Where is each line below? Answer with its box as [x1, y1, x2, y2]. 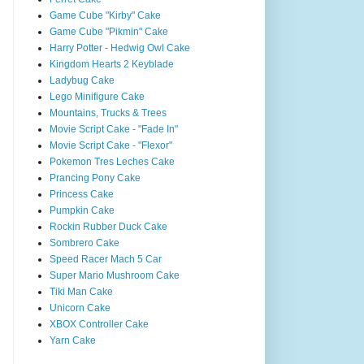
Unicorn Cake [50, 301, 110, 314]
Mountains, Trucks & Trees [50, 106, 167, 119]
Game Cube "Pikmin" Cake [50, 25, 168, 37]
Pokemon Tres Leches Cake [50, 155, 175, 167]
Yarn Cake [50, 334, 96, 346]
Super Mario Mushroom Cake [50, 269, 180, 281]
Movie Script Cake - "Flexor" [50, 139, 172, 151]
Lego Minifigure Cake [50, 90, 145, 102]
